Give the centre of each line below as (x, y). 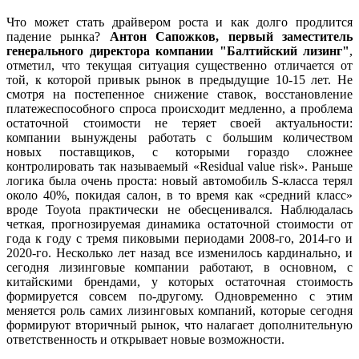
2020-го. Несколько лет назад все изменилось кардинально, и (179, 252)
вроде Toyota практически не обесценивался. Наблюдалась (179, 209)
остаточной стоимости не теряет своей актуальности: (179, 123)
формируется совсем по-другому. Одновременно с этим (179, 296)
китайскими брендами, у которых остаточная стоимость (179, 281)
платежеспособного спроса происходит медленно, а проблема (179, 108)
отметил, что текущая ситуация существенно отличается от (179, 65)
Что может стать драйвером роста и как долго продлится (179, 22)
